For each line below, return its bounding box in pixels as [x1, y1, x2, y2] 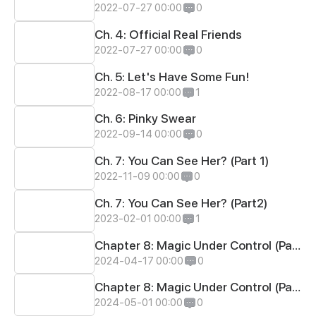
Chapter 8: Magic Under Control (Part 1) [292, 237, 301, 253]
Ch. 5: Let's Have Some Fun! [95, 68, 250, 84]
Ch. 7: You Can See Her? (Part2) [95, 195, 268, 210]
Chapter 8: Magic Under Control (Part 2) [292, 279, 301, 295]
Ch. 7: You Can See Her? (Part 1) [95, 153, 269, 169]
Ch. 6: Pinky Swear [95, 111, 197, 126]
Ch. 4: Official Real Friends [95, 26, 243, 42]
